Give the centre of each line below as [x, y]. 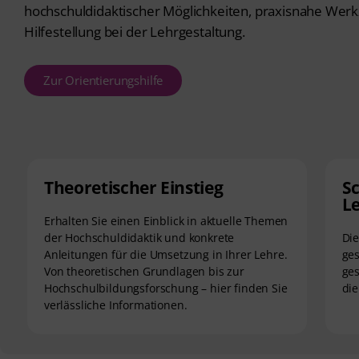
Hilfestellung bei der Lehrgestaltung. [135, 31]
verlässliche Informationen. [116, 305]
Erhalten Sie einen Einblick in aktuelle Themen [166, 220]
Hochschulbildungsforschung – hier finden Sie [166, 288]
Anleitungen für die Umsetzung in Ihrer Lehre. [166, 254]
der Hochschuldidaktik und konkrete [139, 237]
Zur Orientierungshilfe [103, 80]
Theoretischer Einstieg [134, 187]
